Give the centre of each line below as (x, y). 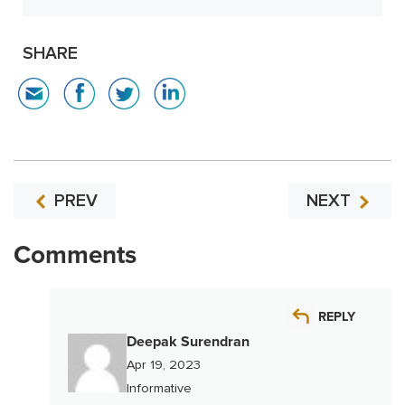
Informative (159, 388)
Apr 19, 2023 (164, 364)
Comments (75, 254)
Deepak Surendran (188, 341)
